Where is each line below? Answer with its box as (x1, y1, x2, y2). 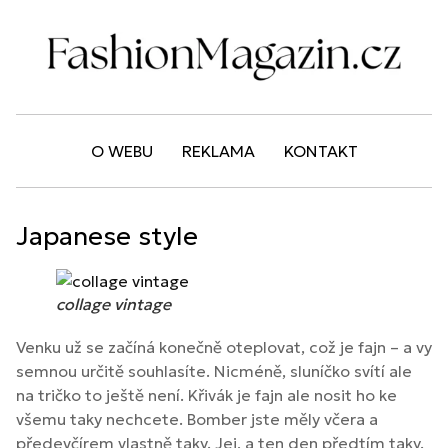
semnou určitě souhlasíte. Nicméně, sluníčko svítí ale (16, 361, 412, 382)
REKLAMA (181, 141, 255, 162)
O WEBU (90, 141, 153, 162)
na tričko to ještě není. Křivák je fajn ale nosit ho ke (16, 385, 397, 406)
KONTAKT (283, 141, 358, 162)
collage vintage (56, 294, 171, 315)
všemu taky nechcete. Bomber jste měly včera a (16, 409, 378, 430)
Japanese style (16, 220, 198, 253)
